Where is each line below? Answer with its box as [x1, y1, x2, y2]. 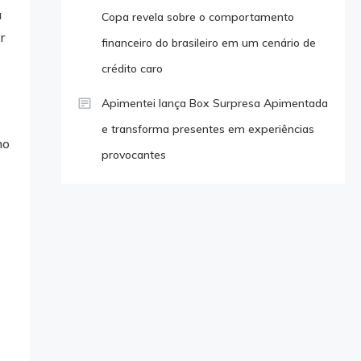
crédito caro [101, 60, 163, 76]
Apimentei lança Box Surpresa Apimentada [101, 95, 328, 110]
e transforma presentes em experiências [101, 121, 314, 136]
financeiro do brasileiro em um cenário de [101, 35, 316, 50]
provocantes [101, 147, 166, 162]
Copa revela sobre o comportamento [101, 9, 294, 24]
